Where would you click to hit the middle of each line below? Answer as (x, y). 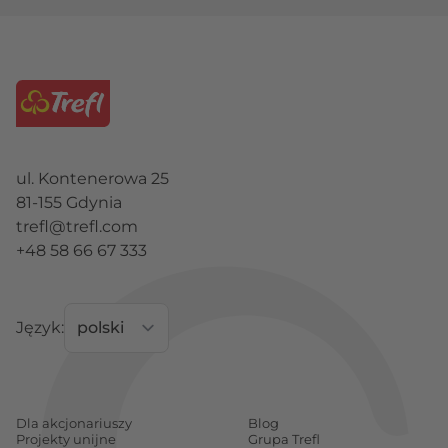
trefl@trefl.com (77, 226)
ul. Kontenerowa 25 (92, 178)
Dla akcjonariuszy (74, 423)
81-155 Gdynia (69, 202)
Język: (40, 327)
